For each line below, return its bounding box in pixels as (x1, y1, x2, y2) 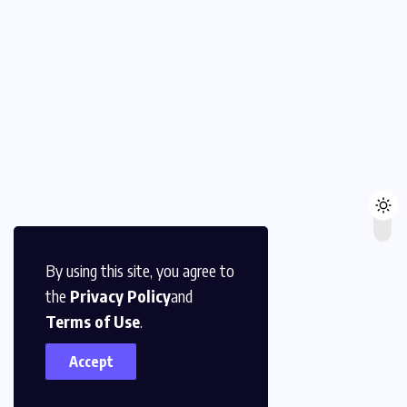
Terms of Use (45, 311, 140, 332)
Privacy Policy (70, 285, 171, 306)
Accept (68, 352, 114, 371)
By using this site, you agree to (45, 260, 234, 281)
